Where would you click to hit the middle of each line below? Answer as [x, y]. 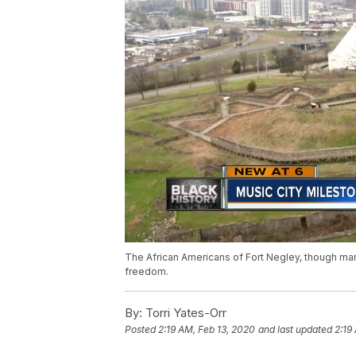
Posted [141, 330]
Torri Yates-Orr [184, 313]
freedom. [147, 272]
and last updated [295, 330]
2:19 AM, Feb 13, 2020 [207, 330]
